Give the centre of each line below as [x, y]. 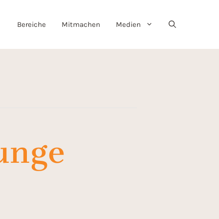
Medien [128, 24]
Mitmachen [81, 24]
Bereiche [32, 24]
